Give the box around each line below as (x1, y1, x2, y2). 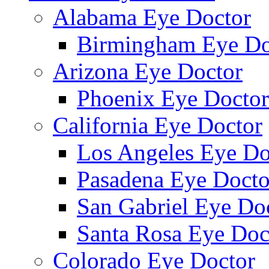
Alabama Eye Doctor (53, 4, 251, 30)
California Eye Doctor (53, 112, 262, 138)
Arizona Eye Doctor (53, 58, 243, 84)
